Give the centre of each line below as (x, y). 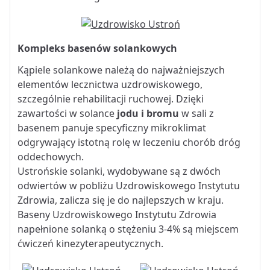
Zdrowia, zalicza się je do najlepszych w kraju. (121, 200)
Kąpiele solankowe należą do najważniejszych (121, 70)
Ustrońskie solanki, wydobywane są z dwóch (119, 171)
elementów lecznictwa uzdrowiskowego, (110, 84)
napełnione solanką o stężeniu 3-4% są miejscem (128, 229)
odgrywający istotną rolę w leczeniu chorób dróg (129, 142)
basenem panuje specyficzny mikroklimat (112, 127)
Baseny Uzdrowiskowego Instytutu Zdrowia (117, 214)
